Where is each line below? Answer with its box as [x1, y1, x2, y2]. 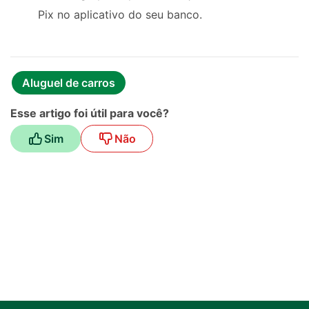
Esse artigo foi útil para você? [10, 106, 169, 121]
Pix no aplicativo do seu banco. [38, 8, 202, 22]
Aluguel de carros [22, 76, 115, 90]
